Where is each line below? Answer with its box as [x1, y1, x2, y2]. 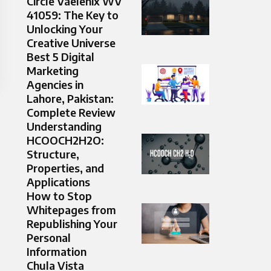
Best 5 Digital [27, 50, 94, 64]
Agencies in [27, 77, 83, 92]
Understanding [27, 119, 102, 134]
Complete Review [27, 105, 116, 120]
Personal [27, 230, 71, 245]
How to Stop [27, 189, 92, 203]
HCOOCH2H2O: [27, 133, 104, 148]
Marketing [27, 64, 79, 78]
